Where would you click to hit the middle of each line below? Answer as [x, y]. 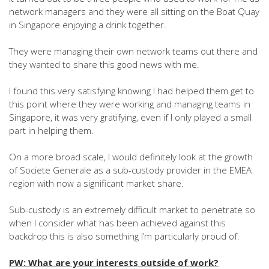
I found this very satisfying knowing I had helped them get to [131, 91]
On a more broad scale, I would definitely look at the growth [131, 157]
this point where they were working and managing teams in [130, 104]
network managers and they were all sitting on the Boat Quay [134, 11]
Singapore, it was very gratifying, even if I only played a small [130, 117]
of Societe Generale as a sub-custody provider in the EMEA [130, 170]
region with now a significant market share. [96, 183]
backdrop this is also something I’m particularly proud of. [124, 236]
